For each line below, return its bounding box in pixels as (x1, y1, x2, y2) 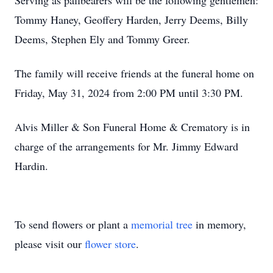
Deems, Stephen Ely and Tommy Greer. (15, 32, 194, 46)
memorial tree (131, 217, 193, 232)
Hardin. (15, 158, 52, 173)
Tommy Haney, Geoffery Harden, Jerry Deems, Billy (15, 12, 248, 27)
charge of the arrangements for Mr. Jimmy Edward (15, 139, 238, 154)
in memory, (193, 217, 246, 232)
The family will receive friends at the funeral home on (15, 66, 254, 80)
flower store (85, 236, 136, 251)
